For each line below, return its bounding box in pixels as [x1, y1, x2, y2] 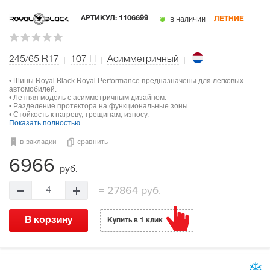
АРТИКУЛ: [81, 15, 119, 22]
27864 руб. [104, 183, 161, 197]
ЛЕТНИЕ [214, 15, 244, 22]
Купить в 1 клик [107, 216, 163, 224]
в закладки [20, 137, 57, 146]
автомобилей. [9, 84, 57, 93]
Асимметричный [107, 55, 179, 64]
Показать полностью [9, 118, 80, 127]
